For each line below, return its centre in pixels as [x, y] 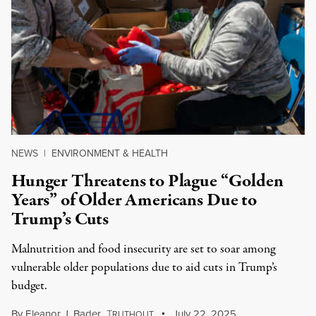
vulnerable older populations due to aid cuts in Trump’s [144, 268]
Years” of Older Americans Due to [134, 200]
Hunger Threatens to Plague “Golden [147, 181]
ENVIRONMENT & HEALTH [110, 153]
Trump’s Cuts [60, 219]
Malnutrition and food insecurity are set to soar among [143, 249]
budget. [29, 286]
